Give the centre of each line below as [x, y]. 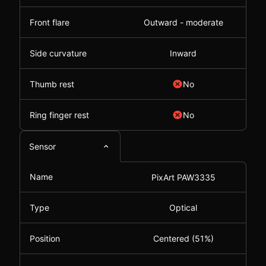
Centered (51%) [183, 238]
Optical [183, 208]
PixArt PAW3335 [183, 177]
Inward [183, 53]
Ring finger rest [59, 115]
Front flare [50, 22]
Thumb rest [52, 84]
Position [45, 238]
